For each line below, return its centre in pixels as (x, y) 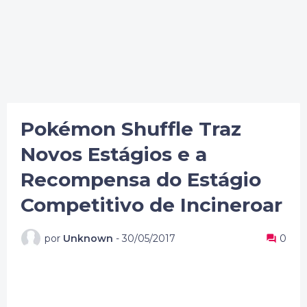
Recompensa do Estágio (141, 180)
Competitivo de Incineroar (151, 205)
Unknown (88, 238)
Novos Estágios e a (114, 154)
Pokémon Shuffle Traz (131, 129)
